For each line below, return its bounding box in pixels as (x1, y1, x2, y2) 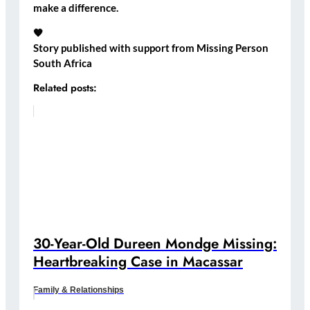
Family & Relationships (33, 285, 124, 295)
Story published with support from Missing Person (33, 42, 268, 55)
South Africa (33, 57, 92, 70)
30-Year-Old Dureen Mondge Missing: (33, 233, 277, 255)
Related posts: (33, 80, 97, 95)
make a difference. (33, 1, 118, 14)
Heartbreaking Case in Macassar (33, 251, 243, 273)
